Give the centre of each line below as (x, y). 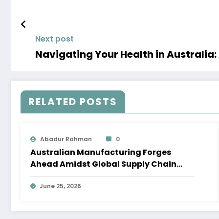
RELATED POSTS (73, 102)
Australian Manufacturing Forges (101, 153)
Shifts (43, 176)
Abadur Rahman (66, 139)
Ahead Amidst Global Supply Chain (103, 164)
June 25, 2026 (60, 186)
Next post (55, 39)
